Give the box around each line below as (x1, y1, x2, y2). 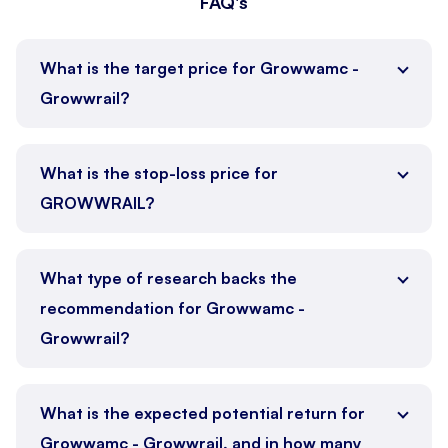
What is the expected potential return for (40, 402, 365, 423)
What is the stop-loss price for (40, 162, 278, 183)
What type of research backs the (40, 267, 297, 288)
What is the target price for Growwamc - (40, 57, 359, 78)
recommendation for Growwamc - (40, 297, 305, 318)
